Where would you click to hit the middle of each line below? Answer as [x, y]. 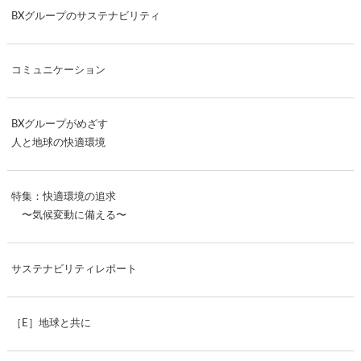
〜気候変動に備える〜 [68, 216]
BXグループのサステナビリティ [85, 17]
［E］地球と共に [51, 324]
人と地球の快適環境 [58, 143]
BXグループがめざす [59, 125]
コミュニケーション [58, 71]
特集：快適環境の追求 [63, 197]
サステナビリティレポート [74, 270]
